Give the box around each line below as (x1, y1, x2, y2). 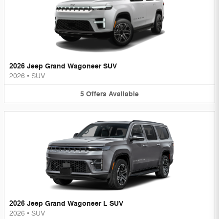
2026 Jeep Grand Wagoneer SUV (9, 61, 117, 71)
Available (109, 89, 139, 99)
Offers (86, 89, 107, 99)
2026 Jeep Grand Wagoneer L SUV (9, 199, 123, 209)
